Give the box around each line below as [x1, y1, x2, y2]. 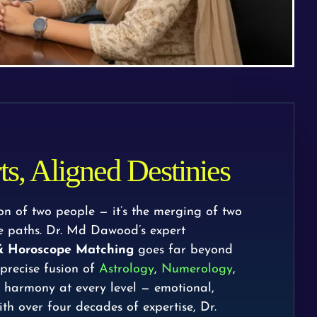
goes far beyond [134, 243, 233, 257]
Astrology [99, 262, 154, 276]
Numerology [161, 262, 233, 276]
